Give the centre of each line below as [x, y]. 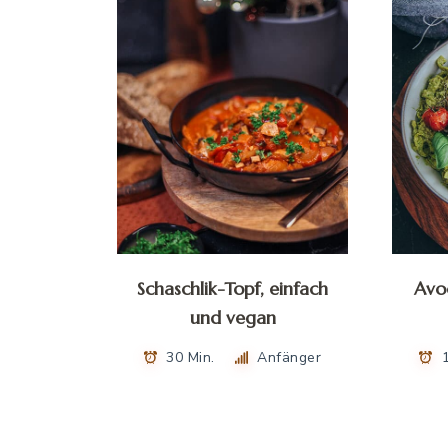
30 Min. [190, 357]
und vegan [232, 318]
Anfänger [289, 357]
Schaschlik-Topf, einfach [233, 289]
